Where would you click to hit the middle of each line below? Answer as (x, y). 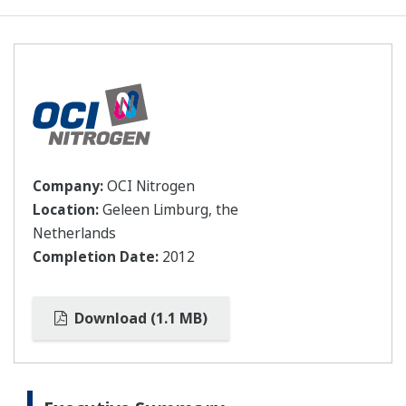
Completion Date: (96, 257)
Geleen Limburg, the (169, 210)
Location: (66, 210)
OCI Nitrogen (149, 186)
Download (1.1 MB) (139, 318)
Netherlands (74, 233)
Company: (68, 186)
